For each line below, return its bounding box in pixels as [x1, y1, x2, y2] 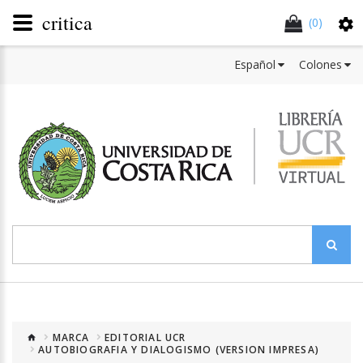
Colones [299, 57, 342, 72]
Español [234, 57, 275, 72]
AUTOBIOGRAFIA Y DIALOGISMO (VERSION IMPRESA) [38, 342, 320, 357]
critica [42, 10, 92, 36]
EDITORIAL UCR [105, 330, 186, 344]
